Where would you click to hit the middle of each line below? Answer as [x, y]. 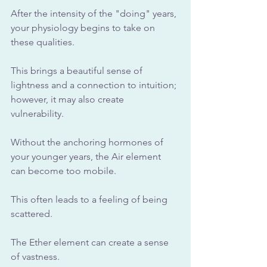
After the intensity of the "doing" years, [95, 14]
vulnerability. [38, 114]
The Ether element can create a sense [91, 243]
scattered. [33, 214]
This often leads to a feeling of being [90, 200]
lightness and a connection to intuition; [95, 85]
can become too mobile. [65, 171]
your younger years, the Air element [87, 157]
